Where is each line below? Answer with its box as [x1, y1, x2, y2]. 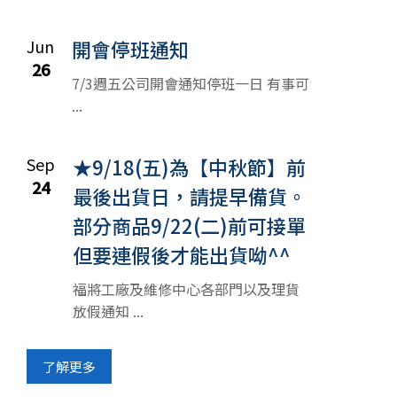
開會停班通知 [71, 34, 189, 63]
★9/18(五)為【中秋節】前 [72, 152, 306, 181]
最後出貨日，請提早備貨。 [72, 181, 307, 210]
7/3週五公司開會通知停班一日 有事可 [71, 72, 309, 94]
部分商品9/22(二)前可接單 [72, 210, 306, 239]
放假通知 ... [72, 300, 144, 322]
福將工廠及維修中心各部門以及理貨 [72, 277, 300, 300]
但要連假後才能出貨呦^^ [72, 239, 291, 269]
